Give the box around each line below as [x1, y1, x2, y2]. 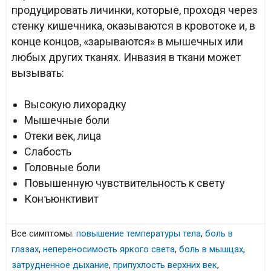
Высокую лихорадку [24, 98, 126, 111]
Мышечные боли [24, 114, 109, 126]
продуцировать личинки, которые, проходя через [11, 4, 258, 16]
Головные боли [24, 161, 100, 174]
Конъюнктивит [24, 192, 99, 205]
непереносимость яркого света [43, 244, 175, 255]
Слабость [24, 145, 71, 158]
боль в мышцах [179, 244, 243, 255]
